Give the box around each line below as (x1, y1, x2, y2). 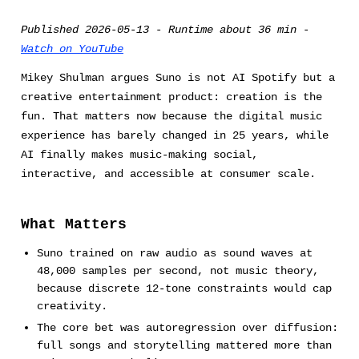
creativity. (36, 300, 107, 313)
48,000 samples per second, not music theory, (36, 264, 319, 278)
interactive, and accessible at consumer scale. (21, 167, 316, 181)
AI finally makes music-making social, (21, 148, 258, 162)
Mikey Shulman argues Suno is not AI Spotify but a (21, 71, 335, 85)
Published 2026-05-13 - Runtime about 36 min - (21, 22, 309, 36)
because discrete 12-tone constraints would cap (36, 282, 332, 296)
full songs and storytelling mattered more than (36, 339, 332, 353)
